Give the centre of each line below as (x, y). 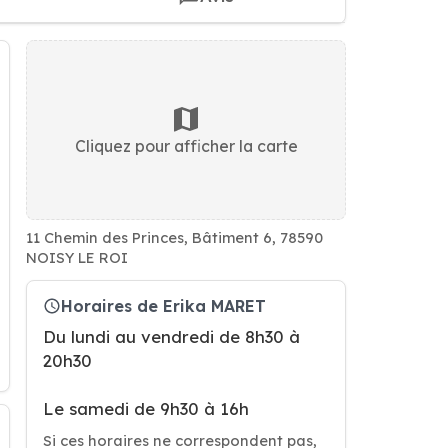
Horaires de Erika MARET (163, 305)
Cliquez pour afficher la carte (186, 146)
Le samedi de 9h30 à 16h (146, 408)
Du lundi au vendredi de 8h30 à (171, 336)
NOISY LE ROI (77, 257)
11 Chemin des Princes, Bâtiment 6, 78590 (174, 237)
